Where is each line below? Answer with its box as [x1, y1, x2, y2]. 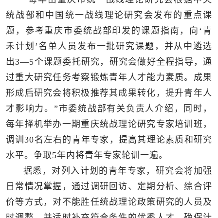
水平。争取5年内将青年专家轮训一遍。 [6, 150, 168, 160]
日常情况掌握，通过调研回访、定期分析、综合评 [6, 181, 212, 191]
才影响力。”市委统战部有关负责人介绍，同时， [6, 103, 212, 113]
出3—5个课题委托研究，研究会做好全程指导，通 [6, 56, 212, 67]
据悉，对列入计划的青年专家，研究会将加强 [23, 165, 212, 176]
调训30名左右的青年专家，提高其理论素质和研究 [6, 134, 212, 145]
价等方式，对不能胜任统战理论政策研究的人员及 [6, 197, 212, 207]
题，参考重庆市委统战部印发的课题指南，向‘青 [6, 25, 212, 36]
